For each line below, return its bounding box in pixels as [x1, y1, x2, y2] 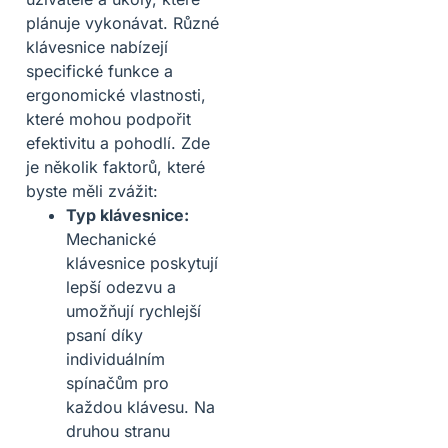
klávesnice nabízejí [26, 37, 168, 58]
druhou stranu [66, 421, 170, 442]
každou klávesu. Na [66, 397, 215, 418]
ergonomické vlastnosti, [26, 85, 206, 106]
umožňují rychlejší [66, 301, 201, 322]
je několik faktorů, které [26, 157, 205, 178]
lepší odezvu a [66, 277, 176, 298]
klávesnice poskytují [66, 253, 218, 274]
